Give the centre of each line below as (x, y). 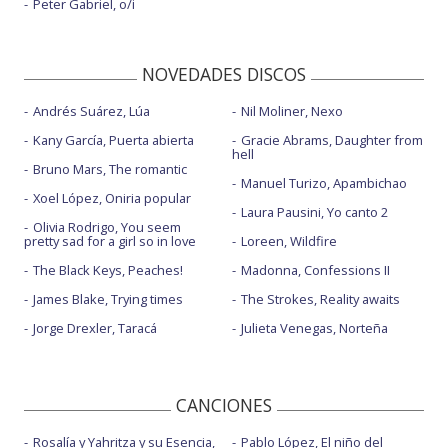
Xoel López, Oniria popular (112, 198)
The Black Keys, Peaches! (108, 270)
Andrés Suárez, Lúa (91, 111)
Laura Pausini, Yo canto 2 (314, 212)
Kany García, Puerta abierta (113, 140)
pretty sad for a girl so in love (110, 241)
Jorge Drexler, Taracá (95, 328)
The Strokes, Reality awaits (320, 299)
